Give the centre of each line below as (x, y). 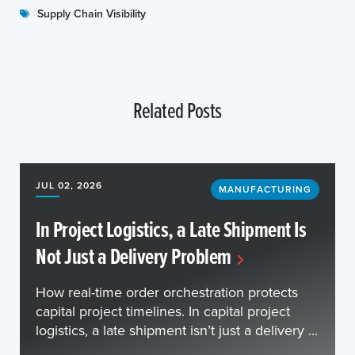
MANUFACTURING (265, 189)
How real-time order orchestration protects (167, 292)
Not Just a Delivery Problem (134, 256)
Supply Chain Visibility (92, 13)
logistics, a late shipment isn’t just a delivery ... (177, 330)
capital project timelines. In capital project (163, 311)
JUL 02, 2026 (69, 185)
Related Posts (177, 110)
